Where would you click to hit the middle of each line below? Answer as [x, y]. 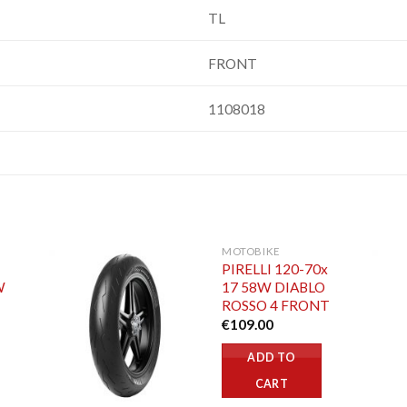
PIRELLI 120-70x [275, 269]
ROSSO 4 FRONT [276, 306]
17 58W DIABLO [274, 288]
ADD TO [272, 358]
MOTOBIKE [251, 252]
